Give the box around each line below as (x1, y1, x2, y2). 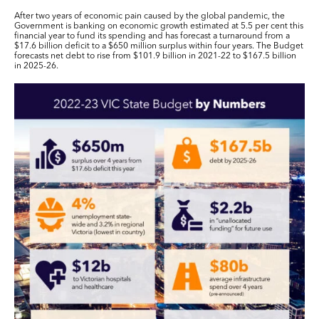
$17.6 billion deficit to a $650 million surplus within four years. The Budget (14, 42, 303, 51)
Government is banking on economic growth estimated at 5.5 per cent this (14, 22, 303, 31)
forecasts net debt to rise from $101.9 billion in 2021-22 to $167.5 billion (14, 52, 296, 61)
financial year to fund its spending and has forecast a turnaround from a (14, 32, 290, 41)
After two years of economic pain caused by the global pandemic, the (14, 12, 285, 21)
